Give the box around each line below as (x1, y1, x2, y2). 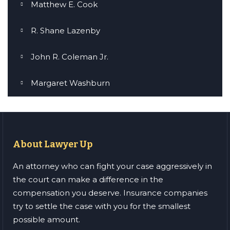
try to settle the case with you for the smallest (13, 201, 190, 212)
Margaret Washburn (31, 78, 110, 88)
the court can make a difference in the (13, 175, 163, 185)
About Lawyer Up (13, 139, 92, 150)
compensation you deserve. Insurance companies (13, 188, 207, 198)
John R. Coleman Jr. (31, 52, 108, 62)
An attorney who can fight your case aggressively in (13, 161, 212, 171)
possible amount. (13, 215, 80, 225)
